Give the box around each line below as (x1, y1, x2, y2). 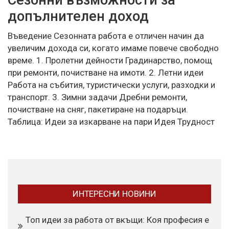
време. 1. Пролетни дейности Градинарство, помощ (8, 55, 212, 65)
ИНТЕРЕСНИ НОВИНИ (72, 188, 157, 199)
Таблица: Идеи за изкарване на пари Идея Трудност (8, 116, 215, 127)
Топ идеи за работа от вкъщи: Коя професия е (26, 214, 209, 225)
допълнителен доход (8, 8, 149, 25)
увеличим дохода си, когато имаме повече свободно (8, 42, 219, 53)
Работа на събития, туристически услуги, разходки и (8, 79, 215, 90)
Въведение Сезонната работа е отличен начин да (8, 30, 204, 41)
